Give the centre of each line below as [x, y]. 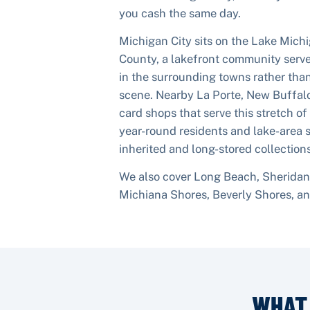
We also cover [156, 176]
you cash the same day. [180, 13]
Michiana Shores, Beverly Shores [205, 194]
